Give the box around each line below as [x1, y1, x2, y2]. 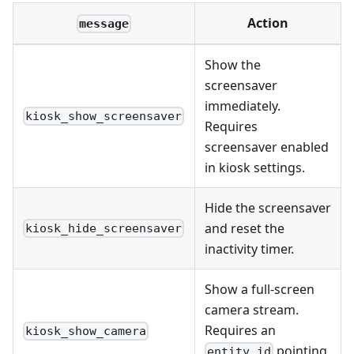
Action [247, 13, 288, 32]
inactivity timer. [205, 239, 294, 258]
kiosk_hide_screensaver [25, 221, 183, 236]
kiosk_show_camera [25, 324, 147, 339]
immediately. [205, 96, 281, 115]
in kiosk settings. [205, 158, 305, 176]
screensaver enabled [205, 137, 329, 156]
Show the [205, 55, 261, 73]
